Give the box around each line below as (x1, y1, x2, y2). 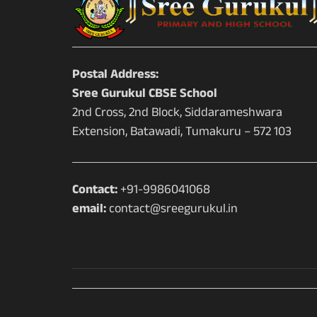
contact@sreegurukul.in (106, 200, 238, 222)
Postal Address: (72, 65, 158, 88)
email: (72, 200, 106, 222)
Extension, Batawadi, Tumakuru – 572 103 (72, 122, 292, 145)
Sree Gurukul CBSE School (72, 84, 217, 107)
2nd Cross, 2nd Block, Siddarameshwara (72, 103, 282, 126)
